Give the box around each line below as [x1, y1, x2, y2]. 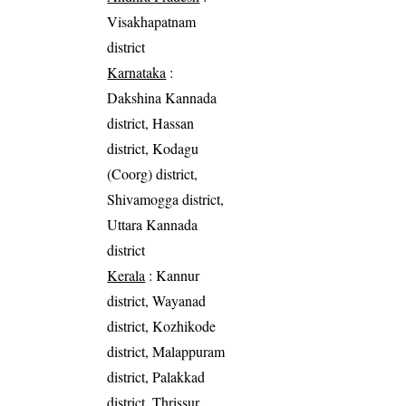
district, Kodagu [107, 138, 199, 158]
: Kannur [145, 265, 200, 285]
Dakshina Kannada [107, 87, 217, 107]
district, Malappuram [107, 341, 226, 361]
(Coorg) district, [107, 163, 198, 183]
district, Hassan [107, 112, 195, 132]
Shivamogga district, [107, 188, 225, 208]
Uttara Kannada [107, 214, 198, 234]
